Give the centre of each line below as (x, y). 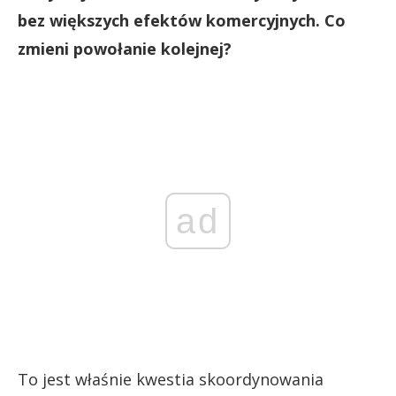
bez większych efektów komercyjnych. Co (182, 20)
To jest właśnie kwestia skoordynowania (171, 379)
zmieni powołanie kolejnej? (125, 48)
